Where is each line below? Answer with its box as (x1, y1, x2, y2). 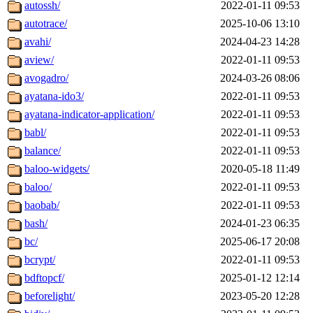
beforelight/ (24, 290, 75, 303)
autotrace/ (24, 17, 67, 30)
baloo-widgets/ (24, 163, 89, 175)
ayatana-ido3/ (24, 90, 84, 103)
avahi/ (24, 36, 51, 48)
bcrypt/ (24, 254, 55, 266)
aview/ (24, 54, 54, 66)
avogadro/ (24, 72, 68, 85)
